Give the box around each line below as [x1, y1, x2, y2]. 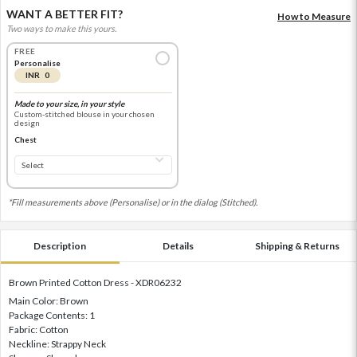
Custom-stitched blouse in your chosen [14, 109, 155, 120]
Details [163, 239, 194, 252]
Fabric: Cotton [9, 323, 69, 335]
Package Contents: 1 [9, 308, 95, 321]
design [14, 118, 40, 128]
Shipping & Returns [254, 239, 339, 252]
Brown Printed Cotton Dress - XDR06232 [9, 276, 182, 288]
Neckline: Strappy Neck [9, 337, 106, 350]
